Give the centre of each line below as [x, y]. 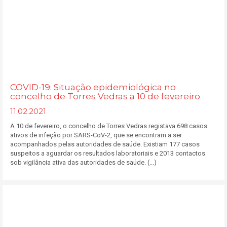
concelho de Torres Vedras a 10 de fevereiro [105, 96]
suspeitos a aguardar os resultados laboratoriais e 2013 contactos [108, 153]
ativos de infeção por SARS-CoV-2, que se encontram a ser [96, 135]
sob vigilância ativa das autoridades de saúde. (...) [83, 162]
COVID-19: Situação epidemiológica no [93, 87]
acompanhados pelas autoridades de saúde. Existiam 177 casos [105, 144]
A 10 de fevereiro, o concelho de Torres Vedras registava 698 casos [109, 126]
